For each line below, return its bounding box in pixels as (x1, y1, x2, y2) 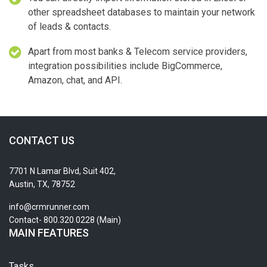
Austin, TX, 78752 (9, 179, 75, 189)
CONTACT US (9, 133, 74, 147)
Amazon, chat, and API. (28, 74, 122, 86)
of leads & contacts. (28, 20, 111, 32)
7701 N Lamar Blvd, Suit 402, (9, 166, 116, 176)
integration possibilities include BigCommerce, (28, 60, 222, 72)
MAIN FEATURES (9, 226, 89, 239)
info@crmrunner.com (9, 201, 89, 212)
